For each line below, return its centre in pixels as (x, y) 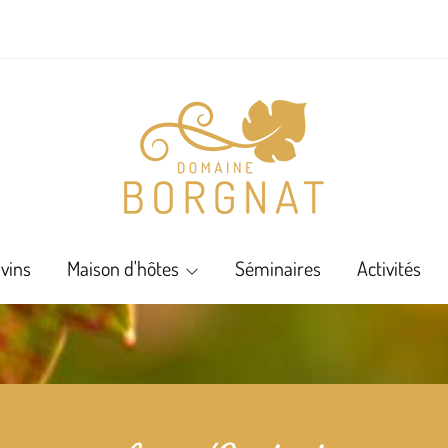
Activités (389, 268)
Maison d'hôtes (123, 268)
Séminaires (278, 268)
